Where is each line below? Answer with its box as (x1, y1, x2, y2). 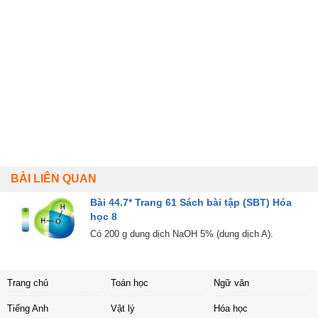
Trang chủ (7, 278, 48, 289)
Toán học (110, 278, 148, 289)
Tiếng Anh (7, 303, 48, 314)
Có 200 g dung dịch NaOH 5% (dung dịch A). (90, 229, 274, 240)
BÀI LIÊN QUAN (11, 172, 97, 185)
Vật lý (110, 303, 135, 314)
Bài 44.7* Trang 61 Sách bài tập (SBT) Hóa (90, 197, 292, 209)
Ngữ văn (214, 278, 249, 289)
